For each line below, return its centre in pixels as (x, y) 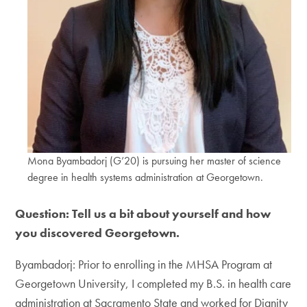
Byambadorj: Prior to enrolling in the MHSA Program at (144, 264)
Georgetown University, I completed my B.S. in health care (153, 283)
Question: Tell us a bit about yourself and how (143, 213)
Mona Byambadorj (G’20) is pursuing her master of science (155, 160)
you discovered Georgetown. (98, 232)
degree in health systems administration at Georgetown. (146, 177)
